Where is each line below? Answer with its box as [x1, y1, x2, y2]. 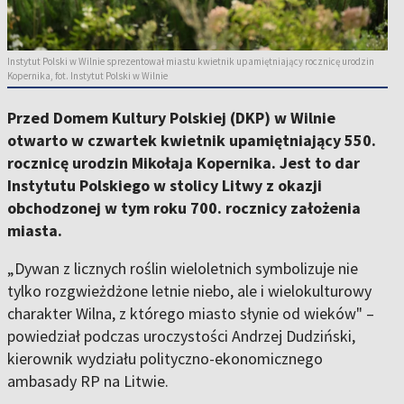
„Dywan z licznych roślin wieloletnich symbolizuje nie [7, 258, 358, 280]
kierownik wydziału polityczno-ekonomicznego [7, 348, 323, 370]
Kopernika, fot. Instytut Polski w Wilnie [7, 69, 168, 83]
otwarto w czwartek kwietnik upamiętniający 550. [7, 130, 376, 151]
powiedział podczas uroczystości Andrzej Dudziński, [7, 326, 355, 347]
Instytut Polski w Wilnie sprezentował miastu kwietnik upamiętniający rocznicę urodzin [7, 55, 374, 69]
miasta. [7, 220, 62, 242]
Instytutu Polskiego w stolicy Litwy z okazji [7, 175, 322, 197]
